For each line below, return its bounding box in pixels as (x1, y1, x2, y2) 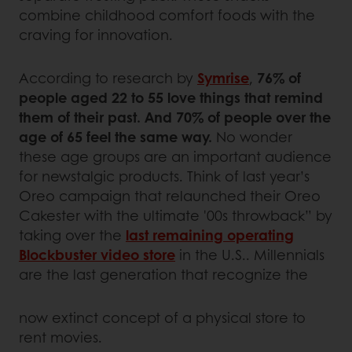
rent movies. (19, 326, 106, 347)
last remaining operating (126, 224, 294, 245)
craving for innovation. (19, 24, 173, 45)
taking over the (19, 224, 126, 245)
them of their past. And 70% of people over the (19, 106, 331, 127)
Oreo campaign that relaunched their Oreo (19, 185, 321, 206)
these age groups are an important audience (19, 145, 332, 167)
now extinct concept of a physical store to (19, 306, 306, 328)
